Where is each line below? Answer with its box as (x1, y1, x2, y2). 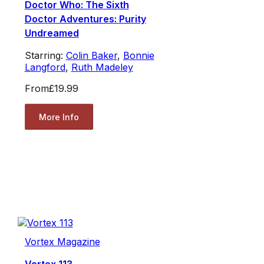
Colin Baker (65, 49, 117, 62)
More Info (38, 111, 79, 122)
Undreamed (24, 27, 79, 39)
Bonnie (123, 49, 154, 62)
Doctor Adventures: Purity (24, 13, 146, 25)
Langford (24, 61, 65, 74)
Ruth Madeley (71, 61, 133, 74)
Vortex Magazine (24, 236, 100, 248)
